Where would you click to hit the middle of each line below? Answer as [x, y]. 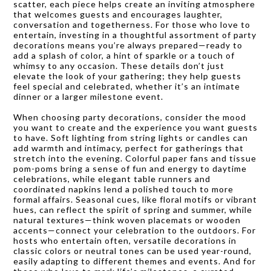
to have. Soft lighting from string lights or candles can [131, 137]
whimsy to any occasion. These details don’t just [119, 65]
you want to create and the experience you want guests [135, 127]
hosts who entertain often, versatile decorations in [125, 240]
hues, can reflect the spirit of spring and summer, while [133, 209]
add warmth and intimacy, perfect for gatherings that [129, 148]
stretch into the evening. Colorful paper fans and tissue [135, 158]
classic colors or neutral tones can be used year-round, [132, 250]
